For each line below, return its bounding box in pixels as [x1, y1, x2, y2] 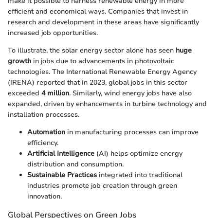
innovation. [27, 192, 62, 201]
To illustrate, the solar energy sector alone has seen [8, 46, 176, 55]
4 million [41, 89, 69, 98]
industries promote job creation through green [27, 181, 177, 191]
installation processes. [8, 110, 79, 120]
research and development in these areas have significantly [8, 18, 199, 27]
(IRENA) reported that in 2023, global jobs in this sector [8, 78, 187, 88]
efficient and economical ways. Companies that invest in [8, 7, 188, 17]
